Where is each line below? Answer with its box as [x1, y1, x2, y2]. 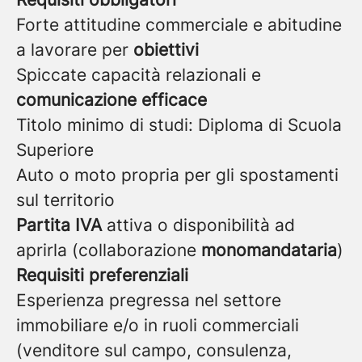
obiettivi [133, 40, 199, 60]
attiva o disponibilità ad [102, 215, 295, 235]
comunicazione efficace [16, 90, 207, 110]
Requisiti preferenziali [16, 265, 188, 285]
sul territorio [16, 190, 115, 210]
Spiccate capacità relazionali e [16, 65, 261, 85]
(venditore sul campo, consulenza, [16, 340, 292, 360]
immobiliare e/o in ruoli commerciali [16, 315, 299, 335]
